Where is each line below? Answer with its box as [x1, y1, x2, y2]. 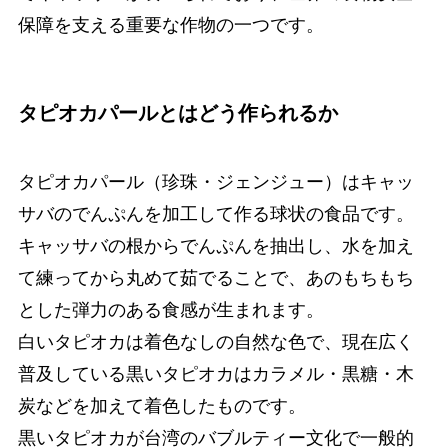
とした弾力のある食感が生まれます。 [17, 300, 324, 321]
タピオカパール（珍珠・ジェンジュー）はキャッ [17, 172, 414, 193]
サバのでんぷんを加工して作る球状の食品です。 [17, 204, 414, 225]
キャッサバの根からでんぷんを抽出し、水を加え [17, 236, 414, 257]
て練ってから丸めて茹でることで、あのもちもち [17, 268, 414, 289]
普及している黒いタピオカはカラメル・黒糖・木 [17, 364, 414, 385]
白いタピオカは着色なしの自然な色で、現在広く [17, 332, 414, 353]
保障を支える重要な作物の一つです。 [17, 14, 324, 35]
